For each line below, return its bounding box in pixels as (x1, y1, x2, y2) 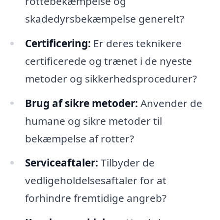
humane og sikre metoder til (25, 113, 162, 128)
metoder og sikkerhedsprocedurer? (25, 71, 197, 85)
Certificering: (25, 36, 91, 50)
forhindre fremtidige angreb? (25, 191, 166, 205)
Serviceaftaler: (25, 156, 98, 170)
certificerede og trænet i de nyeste (25, 54, 192, 68)
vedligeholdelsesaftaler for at (25, 173, 166, 188)
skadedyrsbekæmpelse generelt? (25, 11, 184, 26)
